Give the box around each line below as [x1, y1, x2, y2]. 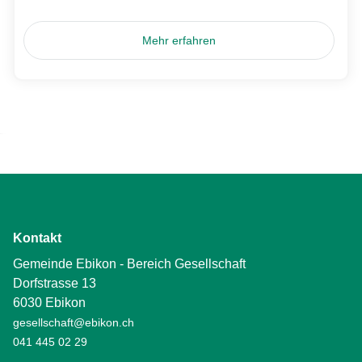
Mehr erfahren [142, 33, 217, 47]
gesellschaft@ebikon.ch [13, 316, 134, 329]
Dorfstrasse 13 [13, 276, 96, 290]
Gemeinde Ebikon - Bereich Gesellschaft [13, 257, 246, 271]
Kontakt [13, 231, 61, 245]
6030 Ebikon [13, 296, 86, 309]
